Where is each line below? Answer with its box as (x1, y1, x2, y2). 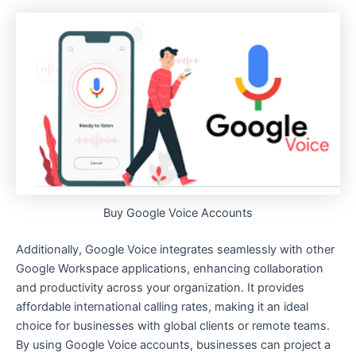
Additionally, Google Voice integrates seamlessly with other (16, 242, 335, 257)
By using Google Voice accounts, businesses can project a (16, 338, 331, 353)
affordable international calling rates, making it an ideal (16, 300, 308, 315)
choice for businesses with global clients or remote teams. (16, 319, 330, 334)
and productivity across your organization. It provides (16, 281, 304, 296)
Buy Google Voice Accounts (103, 206, 253, 221)
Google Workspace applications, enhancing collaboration (16, 261, 323, 277)
